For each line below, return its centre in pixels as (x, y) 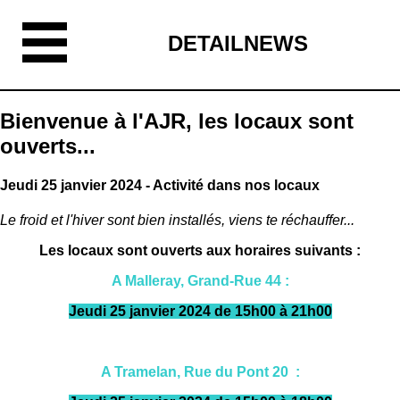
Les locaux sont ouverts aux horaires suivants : (200, 251)
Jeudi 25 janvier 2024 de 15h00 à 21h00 (200, 312)
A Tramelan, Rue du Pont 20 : (200, 372)
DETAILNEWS (238, 43)
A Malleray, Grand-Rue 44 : (200, 281)
